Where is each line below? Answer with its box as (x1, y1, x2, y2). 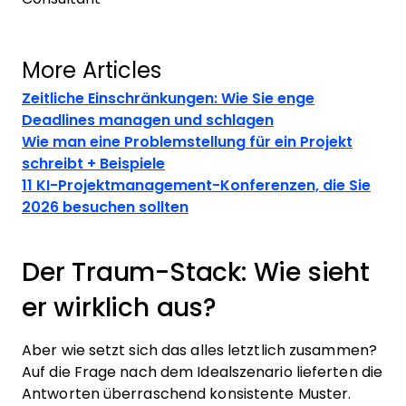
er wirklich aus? (22, 294, 217, 322)
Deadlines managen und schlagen (22, 112, 274, 128)
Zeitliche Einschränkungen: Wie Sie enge (22, 91, 314, 106)
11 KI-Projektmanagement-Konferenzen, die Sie (22, 178, 371, 193)
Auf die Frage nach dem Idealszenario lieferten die (22, 364, 382, 380)
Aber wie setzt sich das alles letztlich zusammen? (22, 343, 377, 358)
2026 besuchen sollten (22, 199, 188, 215)
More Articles (22, 58, 161, 82)
